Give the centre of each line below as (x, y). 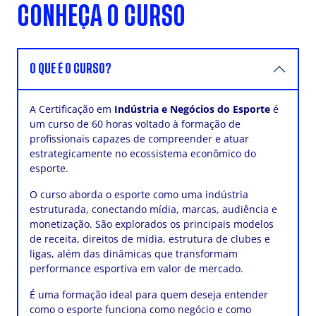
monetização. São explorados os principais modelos (152, 224)
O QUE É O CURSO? (71, 69)
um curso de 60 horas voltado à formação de (135, 124)
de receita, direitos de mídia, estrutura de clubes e (150, 239)
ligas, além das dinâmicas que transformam (134, 254)
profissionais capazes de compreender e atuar (139, 139)
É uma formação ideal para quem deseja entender (149, 295)
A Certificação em (72, 109)
